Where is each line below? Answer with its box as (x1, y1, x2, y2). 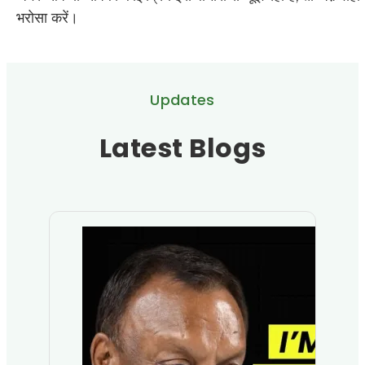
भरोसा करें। (16, 9, 79, 27)
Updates (150, 90, 215, 111)
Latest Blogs (99, 129, 266, 166)
